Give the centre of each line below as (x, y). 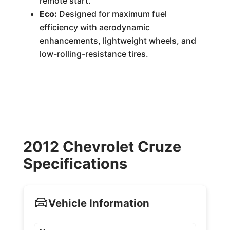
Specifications (75, 164)
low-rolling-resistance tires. (94, 54)
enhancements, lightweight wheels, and (118, 41)
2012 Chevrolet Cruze (102, 147)
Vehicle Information (99, 203)
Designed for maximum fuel (112, 14)
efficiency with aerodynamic (94, 27)
